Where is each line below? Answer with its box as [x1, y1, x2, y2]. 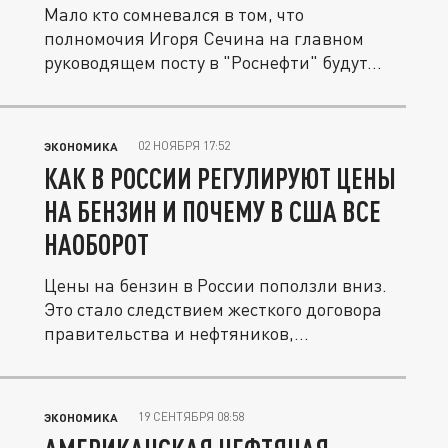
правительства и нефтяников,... [44, 322, 309, 345]
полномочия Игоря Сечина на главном [44, 27, 364, 50]
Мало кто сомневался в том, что [44, 3, 304, 26]
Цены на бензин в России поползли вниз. [44, 274, 387, 297]
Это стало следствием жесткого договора [44, 298, 382, 321]
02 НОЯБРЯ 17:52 [138, 138, 230, 154]
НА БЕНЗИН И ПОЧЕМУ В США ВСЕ [44, 194, 381, 229]
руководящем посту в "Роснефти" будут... [44, 51, 382, 74]
